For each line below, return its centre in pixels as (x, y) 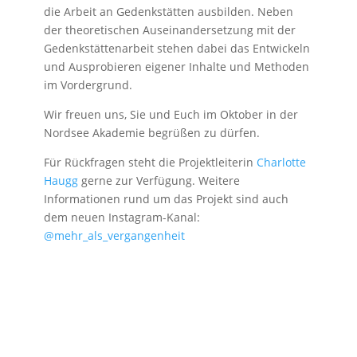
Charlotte (281, 162)
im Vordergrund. (88, 85)
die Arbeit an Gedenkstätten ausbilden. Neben (168, 12)
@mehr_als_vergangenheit (114, 235)
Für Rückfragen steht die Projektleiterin (150, 162)
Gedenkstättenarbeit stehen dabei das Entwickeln (177, 48)
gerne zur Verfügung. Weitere (159, 180)
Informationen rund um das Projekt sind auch (166, 199)
